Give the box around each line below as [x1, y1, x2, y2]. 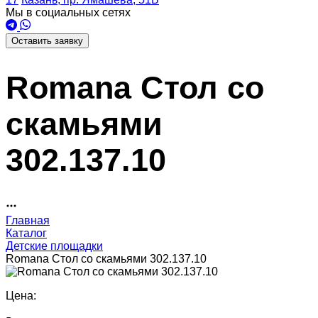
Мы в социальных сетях [6, 6, 131, 19]
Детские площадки [6, 239, 103, 252]
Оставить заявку [11, 35, 83, 47]
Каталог [6, 226, 47, 239]
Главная [6, 214, 50, 226]
